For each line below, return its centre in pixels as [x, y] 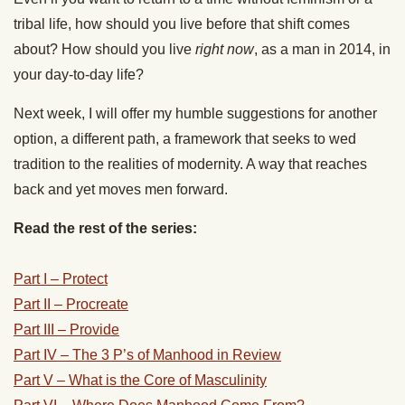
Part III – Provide [66, 330]
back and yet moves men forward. [121, 190]
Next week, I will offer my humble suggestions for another [195, 114]
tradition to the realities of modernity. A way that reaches [190, 165]
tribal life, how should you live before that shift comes [182, 24]
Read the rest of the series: [105, 229]
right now [225, 50]
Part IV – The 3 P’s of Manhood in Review [147, 355]
